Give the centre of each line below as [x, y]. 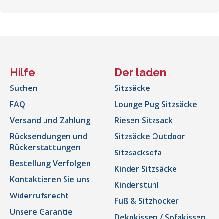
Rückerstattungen [45, 147]
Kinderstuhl [137, 185]
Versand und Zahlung [50, 120]
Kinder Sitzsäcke [146, 169]
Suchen [24, 88]
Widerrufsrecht [39, 196]
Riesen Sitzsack [143, 120]
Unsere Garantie [41, 212]
